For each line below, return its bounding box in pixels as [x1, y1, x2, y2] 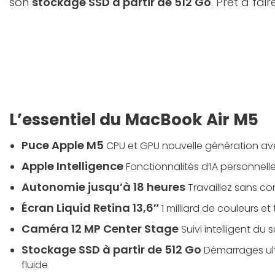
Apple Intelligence [21, 158, 123, 174]
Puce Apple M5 [21, 137, 104, 153]
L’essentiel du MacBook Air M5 [9, 108, 258, 131]
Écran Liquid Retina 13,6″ [21, 199, 159, 215]
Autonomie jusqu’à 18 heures [21, 179, 185, 195]
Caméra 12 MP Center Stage [21, 220, 179, 236]
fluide [21, 257, 48, 272]
